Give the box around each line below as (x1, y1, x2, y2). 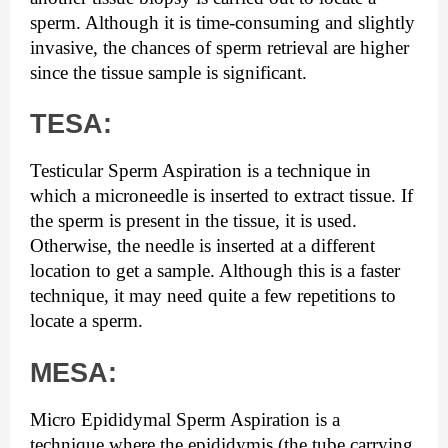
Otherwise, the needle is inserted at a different (30, 235, 375, 257)
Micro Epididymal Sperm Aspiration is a (30, 408, 340, 430)
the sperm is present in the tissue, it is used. (30, 210, 357, 232)
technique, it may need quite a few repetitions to (30, 285, 396, 307)
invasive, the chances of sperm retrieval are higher (30, 36, 409, 58)
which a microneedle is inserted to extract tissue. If (30, 185, 413, 207)
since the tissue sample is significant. (30, 61, 307, 83)
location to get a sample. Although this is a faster (30, 260, 400, 282)
